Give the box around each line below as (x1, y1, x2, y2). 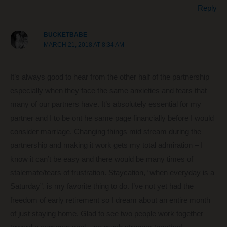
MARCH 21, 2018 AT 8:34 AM (44, 41, 125, 49)
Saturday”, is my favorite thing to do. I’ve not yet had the (10, 182, 194, 191)
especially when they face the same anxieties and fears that (10, 87, 207, 95)
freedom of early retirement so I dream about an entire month (10, 196, 210, 205)
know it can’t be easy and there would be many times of (10, 155, 193, 164)
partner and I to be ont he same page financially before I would (10, 114, 214, 123)
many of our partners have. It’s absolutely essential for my (10, 100, 201, 109)
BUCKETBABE (44, 31, 88, 39)
